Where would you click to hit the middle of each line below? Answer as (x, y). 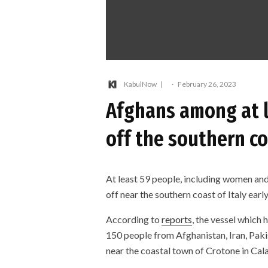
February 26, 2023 (207, 84)
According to (134, 219)
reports (177, 219)
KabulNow (140, 84)
